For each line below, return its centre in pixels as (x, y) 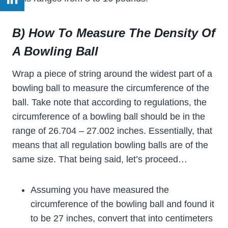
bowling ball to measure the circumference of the (111, 88)
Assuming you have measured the (100, 190)
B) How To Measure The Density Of (114, 33)
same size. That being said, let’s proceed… (100, 160)
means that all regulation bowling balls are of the (110, 145)
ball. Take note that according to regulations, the (109, 103)
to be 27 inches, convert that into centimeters (122, 219)
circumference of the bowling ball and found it (122, 204)
